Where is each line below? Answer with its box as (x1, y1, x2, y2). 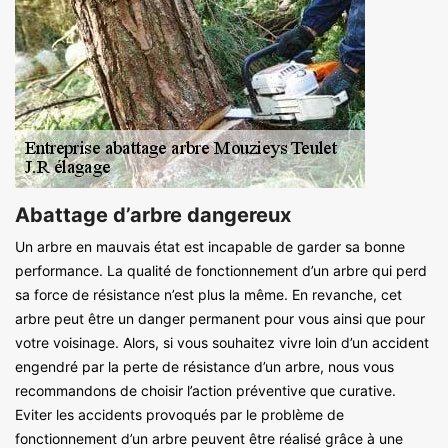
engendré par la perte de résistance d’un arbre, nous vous (15, 358, 394, 376)
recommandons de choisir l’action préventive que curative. (15, 382, 396, 400)
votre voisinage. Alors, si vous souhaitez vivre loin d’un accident (15, 334, 429, 352)
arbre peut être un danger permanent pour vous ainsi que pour (15, 310, 425, 328)
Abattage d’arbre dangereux (15, 203, 291, 228)
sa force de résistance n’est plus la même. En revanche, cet (15, 286, 402, 304)
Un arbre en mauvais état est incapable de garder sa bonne (15, 238, 405, 256)
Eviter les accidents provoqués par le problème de (15, 406, 344, 424)
